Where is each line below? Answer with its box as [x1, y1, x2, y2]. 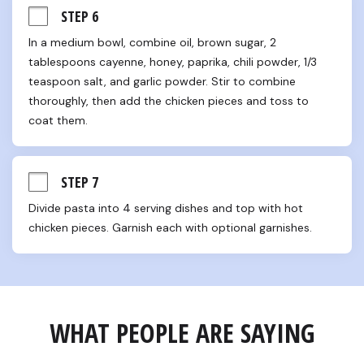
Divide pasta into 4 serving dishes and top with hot [28, 201, 303, 215]
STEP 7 [61, 171, 98, 192]
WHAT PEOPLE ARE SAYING [50, 315, 314, 350]
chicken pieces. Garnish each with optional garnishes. [28, 220, 312, 235]
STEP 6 [61, 6, 98, 26]
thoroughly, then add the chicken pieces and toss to [28, 93, 309, 108]
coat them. [28, 113, 88, 128]
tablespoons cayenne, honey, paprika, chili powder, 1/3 [28, 54, 317, 69]
